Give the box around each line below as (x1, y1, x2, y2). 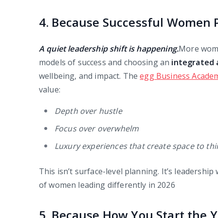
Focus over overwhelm (54, 123, 139, 134)
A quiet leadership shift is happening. (39, 43, 179, 54)
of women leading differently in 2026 (39, 180, 175, 191)
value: (39, 84, 60, 95)
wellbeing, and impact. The (39, 71, 140, 82)
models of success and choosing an (39, 57, 172, 68)
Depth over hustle (54, 106, 122, 117)
